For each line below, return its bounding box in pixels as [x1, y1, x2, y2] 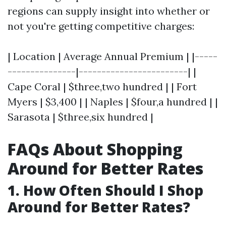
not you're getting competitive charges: [8, 20, 194, 32]
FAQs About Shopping [8, 138, 183, 160]
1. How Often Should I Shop [8, 181, 203, 200]
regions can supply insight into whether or [8, 5, 210, 17]
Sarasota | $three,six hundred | [8, 110, 153, 123]
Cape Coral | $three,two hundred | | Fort [8, 80, 197, 93]
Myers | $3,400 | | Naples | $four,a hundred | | [8, 95, 218, 108]
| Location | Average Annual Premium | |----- [8, 50, 217, 63]
